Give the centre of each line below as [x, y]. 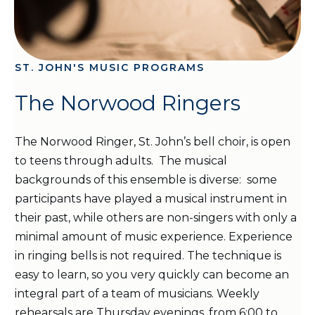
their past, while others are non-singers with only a [156, 217]
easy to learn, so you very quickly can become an [152, 274]
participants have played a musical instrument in [151, 198]
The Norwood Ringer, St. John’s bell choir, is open [153, 141]
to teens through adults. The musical [121, 160]
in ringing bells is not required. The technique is [148, 255]
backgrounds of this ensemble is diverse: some [146, 179]
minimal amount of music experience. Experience [154, 236]
